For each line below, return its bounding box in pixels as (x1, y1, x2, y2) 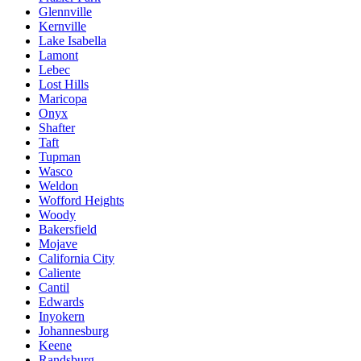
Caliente (39, 266, 81, 280)
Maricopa (39, 92, 87, 106)
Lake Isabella (39, 34, 106, 48)
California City (39, 251, 114, 266)
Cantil (39, 280, 69, 295)
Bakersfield (39, 222, 97, 237)
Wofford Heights (39, 193, 124, 208)
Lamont (39, 48, 78, 63)
